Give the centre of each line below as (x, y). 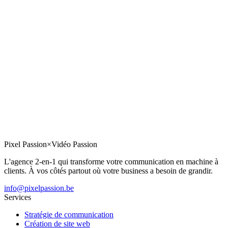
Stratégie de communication (69, 215)
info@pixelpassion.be (39, 188)
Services (18, 197)
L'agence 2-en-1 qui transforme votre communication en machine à (111, 162)
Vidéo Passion (74, 145)
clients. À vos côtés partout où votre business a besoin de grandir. (108, 171)
